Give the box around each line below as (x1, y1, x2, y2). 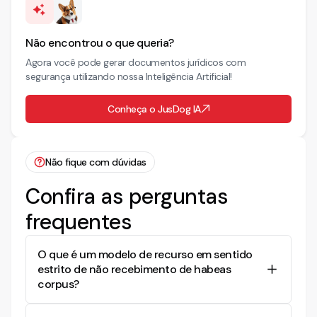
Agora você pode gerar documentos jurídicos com (25, 56, 246, 69)
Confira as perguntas (25, 183, 228, 210)
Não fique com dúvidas (45, 155, 146, 168)
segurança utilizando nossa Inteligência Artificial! (25, 70, 232, 83)
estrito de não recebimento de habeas (38, 262, 231, 277)
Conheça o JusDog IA (108, 102, 201, 115)
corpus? (38, 277, 79, 292)
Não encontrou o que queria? (25, 35, 174, 50)
